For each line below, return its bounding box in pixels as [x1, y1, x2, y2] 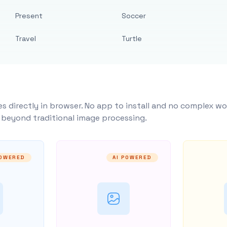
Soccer [121, 11, 146, 20]
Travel [15, 34, 36, 43]
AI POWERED [112, 154, 153, 161]
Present [15, 11, 43, 20]
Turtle [121, 34, 142, 43]
